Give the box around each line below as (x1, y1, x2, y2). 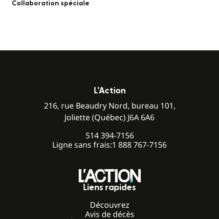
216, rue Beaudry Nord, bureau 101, (44, 100, 175, 111)
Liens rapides (83, 183, 136, 192)
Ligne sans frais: (52, 139, 112, 151)
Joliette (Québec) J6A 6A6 (65, 112, 154, 123)
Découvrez (89, 199, 130, 211)
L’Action (93, 87, 126, 95)
